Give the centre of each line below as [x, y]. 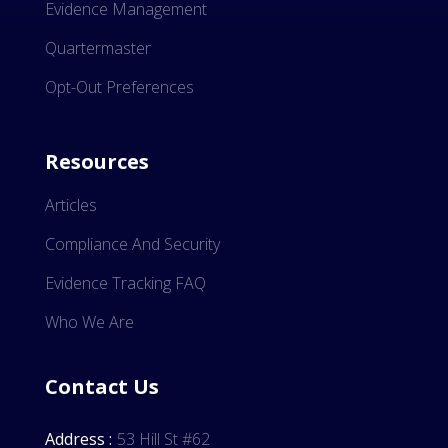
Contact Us [102, 386]
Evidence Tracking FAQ [125, 282]
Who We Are [89, 321]
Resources [97, 161]
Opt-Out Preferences [119, 86]
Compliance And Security [132, 243]
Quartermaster [98, 47]
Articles [71, 204]
